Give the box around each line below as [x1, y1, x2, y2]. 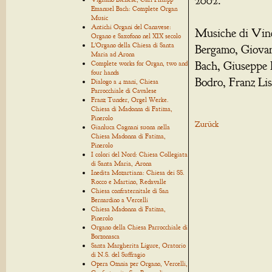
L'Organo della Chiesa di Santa [91, 41, 174, 49]
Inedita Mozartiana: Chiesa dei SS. [91, 168, 185, 177]
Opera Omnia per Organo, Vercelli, [91, 259, 188, 268]
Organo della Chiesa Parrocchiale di [91, 223, 188, 231]
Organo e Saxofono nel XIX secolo [91, 32, 181, 40]
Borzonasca [91, 232, 120, 240]
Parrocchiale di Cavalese [91, 86, 157, 95]
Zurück [195, 119, 219, 129]
